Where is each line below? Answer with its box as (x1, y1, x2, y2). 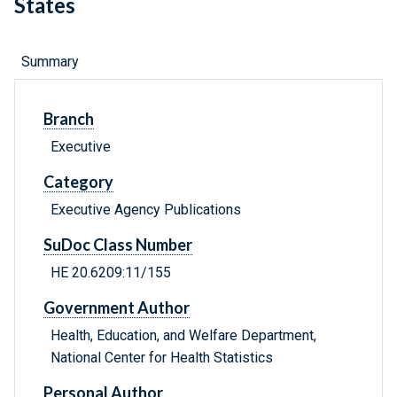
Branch (43, 109, 94, 129)
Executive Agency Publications (51, 201, 241, 219)
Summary (21, 53, 79, 71)
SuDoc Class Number (43, 235, 192, 255)
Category (43, 172, 113, 192)
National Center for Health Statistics (51, 349, 273, 367)
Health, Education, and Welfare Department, (51, 327, 316, 345)
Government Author (43, 298, 190, 318)
